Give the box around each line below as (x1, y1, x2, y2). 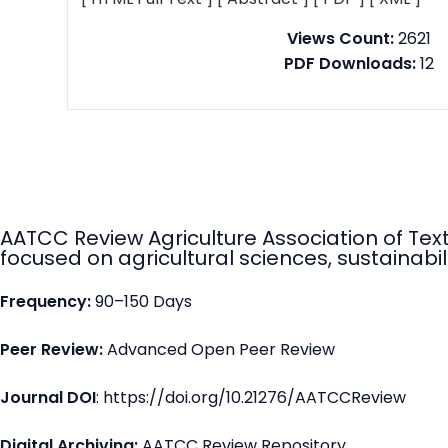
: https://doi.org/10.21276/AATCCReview (96, 386, 414, 409)
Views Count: (286, 27, 394, 50)
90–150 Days (91, 290, 200, 313)
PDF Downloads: (283, 52, 416, 75)
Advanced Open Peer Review (103, 338, 343, 361)
